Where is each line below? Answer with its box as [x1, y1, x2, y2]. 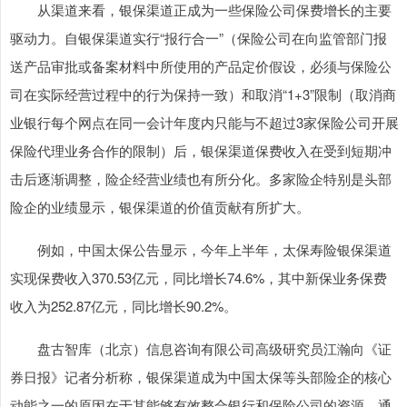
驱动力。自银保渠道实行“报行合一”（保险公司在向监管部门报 [10, 28, 387, 47]
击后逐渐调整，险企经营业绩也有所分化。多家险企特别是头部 [10, 169, 392, 188]
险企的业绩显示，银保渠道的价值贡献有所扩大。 [10, 197, 310, 216]
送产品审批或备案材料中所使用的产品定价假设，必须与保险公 [10, 56, 392, 75]
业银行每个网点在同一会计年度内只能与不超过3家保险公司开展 [10, 113, 399, 132]
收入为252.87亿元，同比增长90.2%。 [10, 296, 237, 315]
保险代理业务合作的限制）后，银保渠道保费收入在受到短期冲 [10, 141, 392, 160]
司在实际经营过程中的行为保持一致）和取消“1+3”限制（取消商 [10, 84, 396, 104]
